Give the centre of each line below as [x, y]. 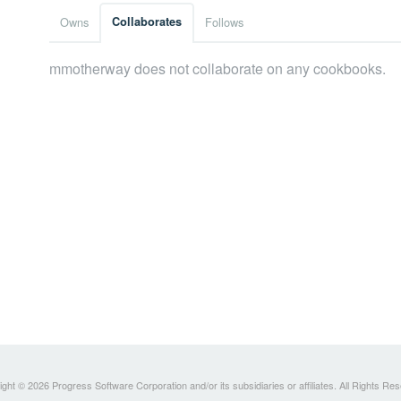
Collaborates [147, 22]
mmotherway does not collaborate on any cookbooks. [218, 69]
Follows [224, 22]
